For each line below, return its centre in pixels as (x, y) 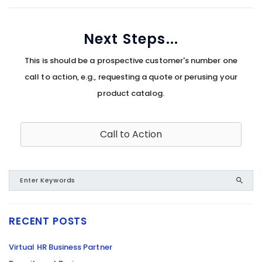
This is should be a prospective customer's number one (131, 61)
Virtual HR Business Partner (61, 247)
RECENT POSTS (48, 221)
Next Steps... (131, 39)
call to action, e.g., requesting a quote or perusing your (131, 77)
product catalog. (131, 93)
